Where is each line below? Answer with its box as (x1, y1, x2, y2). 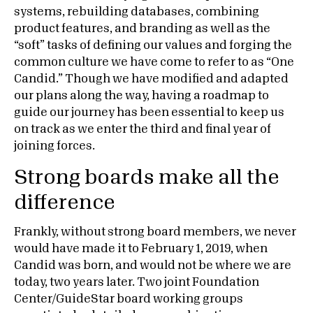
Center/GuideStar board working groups (14, 293, 243, 305)
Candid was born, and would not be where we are (14, 260, 291, 271)
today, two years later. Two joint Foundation (14, 277, 259, 288)
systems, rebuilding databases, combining (14, 6, 259, 17)
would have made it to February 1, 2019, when (14, 243, 268, 254)
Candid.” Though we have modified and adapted (14, 73, 289, 85)
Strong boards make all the (14, 168, 279, 187)
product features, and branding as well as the (14, 23, 270, 34)
